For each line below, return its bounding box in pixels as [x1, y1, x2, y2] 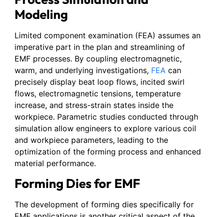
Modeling [15, 6, 68, 22]
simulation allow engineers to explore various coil [15, 123, 196, 133]
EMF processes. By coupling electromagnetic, [15, 53, 182, 63]
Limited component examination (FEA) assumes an [15, 30, 201, 40]
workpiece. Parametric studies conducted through [15, 111, 198, 122]
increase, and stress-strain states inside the [15, 100, 173, 110]
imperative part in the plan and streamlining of [15, 42, 185, 52]
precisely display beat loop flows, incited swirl [15, 77, 185, 87]
